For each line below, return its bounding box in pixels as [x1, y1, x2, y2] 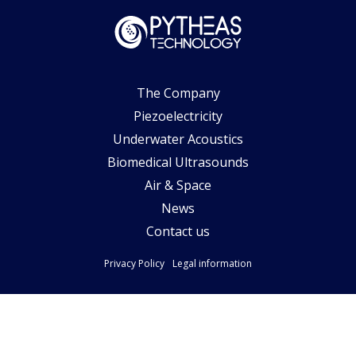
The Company [136, 84, 220, 102]
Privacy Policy [104, 257, 164, 270]
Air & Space [145, 176, 211, 194]
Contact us [146, 222, 210, 240]
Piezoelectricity [133, 107, 222, 125]
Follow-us [142, 325, 214, 344]
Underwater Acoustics [113, 130, 243, 148]
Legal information [172, 257, 252, 270]
